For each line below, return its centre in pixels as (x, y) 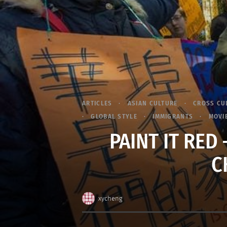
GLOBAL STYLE (114, 117)
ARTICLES (97, 103)
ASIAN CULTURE (153, 103)
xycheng (110, 198)
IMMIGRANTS (173, 117)
